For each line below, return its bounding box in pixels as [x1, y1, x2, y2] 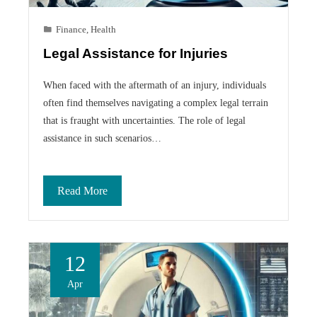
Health [91, 25, 116, 35]
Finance [56, 25, 86, 35]
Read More [57, 185, 108, 197]
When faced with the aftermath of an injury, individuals [43, 79, 266, 91]
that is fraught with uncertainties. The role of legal [43, 115, 246, 127]
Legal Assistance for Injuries [43, 46, 228, 62]
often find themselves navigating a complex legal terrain [43, 97, 268, 109]
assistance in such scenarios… [43, 132, 161, 144]
